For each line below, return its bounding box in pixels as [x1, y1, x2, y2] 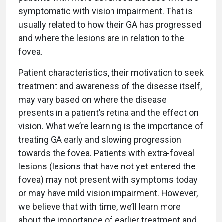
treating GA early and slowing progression [18, 134, 181, 145]
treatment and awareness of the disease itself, [18, 81, 202, 92]
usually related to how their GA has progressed [18, 19, 201, 30]
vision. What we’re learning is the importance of [18, 121, 203, 132]
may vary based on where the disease [18, 94, 166, 105]
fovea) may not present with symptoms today [18, 174, 198, 185]
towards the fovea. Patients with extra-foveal [18, 148, 194, 159]
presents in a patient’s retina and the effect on [18, 108, 199, 118]
